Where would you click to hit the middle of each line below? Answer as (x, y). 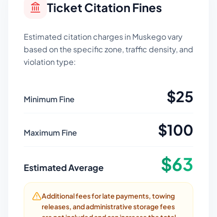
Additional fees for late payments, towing (108, 196)
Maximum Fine (50, 132)
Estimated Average (64, 167)
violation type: (50, 62)
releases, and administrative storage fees (108, 206)
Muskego (149, 37)
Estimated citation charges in (78, 37)
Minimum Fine (49, 99)
